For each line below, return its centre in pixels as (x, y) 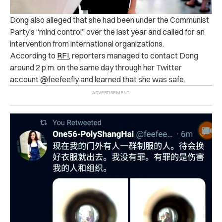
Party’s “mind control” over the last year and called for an (107, 32)
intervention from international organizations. (87, 44)
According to (33, 56)
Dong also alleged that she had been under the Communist (110, 20)
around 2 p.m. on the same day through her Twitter (96, 68)
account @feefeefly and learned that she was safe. (98, 80)
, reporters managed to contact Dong (134, 56)
